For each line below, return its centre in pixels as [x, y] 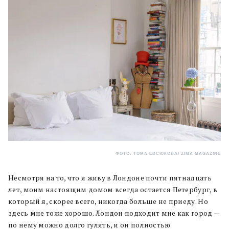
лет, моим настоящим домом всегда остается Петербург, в [113, 190]
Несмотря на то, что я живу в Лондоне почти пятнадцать [110, 178]
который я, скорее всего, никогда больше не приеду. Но [108, 202]
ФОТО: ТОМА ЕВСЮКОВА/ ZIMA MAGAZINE [168, 154]
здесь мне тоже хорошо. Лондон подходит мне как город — [114, 213]
